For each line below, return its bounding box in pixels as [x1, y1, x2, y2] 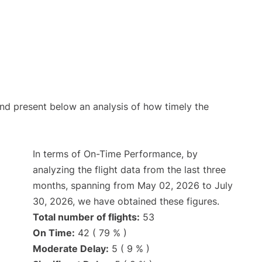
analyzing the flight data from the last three [33, 164, 226, 176]
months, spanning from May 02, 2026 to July [33, 180, 233, 192]
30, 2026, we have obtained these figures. [33, 195, 219, 208]
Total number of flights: [33, 211, 140, 223]
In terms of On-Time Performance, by [33, 148, 198, 160]
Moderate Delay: [33, 243, 109, 255]
